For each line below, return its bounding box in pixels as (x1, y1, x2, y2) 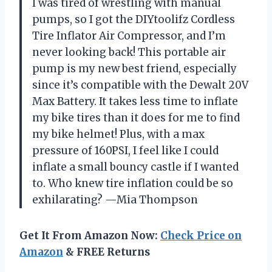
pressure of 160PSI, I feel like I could (32, 144, 219, 158)
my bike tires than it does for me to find (32, 111, 240, 125)
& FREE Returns (63, 245, 150, 259)
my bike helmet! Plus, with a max (32, 127, 205, 141)
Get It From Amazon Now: (19, 229, 160, 243)
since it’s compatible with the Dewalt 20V (32, 78, 248, 92)
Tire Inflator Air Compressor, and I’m (32, 29, 226, 43)
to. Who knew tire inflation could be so (32, 177, 233, 191)
